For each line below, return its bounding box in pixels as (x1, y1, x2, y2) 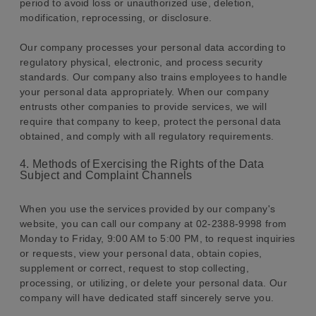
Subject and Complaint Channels (20, 169, 193, 181)
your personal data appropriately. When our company (20, 86, 269, 97)
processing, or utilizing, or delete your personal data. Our (20, 277, 287, 288)
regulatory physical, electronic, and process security (20, 56, 262, 68)
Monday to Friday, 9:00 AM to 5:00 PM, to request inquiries (20, 233, 296, 244)
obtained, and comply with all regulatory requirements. (20, 130, 274, 142)
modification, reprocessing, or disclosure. (20, 12, 212, 23)
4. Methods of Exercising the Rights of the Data (20, 158, 265, 170)
